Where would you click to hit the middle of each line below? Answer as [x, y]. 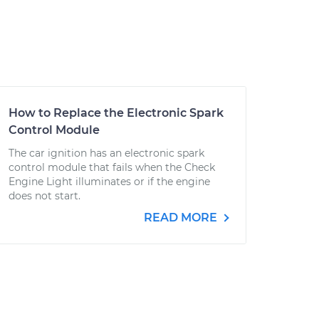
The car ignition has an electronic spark [106, 153]
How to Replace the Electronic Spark [116, 113]
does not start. [45, 196]
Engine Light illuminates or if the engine [109, 182]
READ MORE [182, 218]
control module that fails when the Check [112, 167]
